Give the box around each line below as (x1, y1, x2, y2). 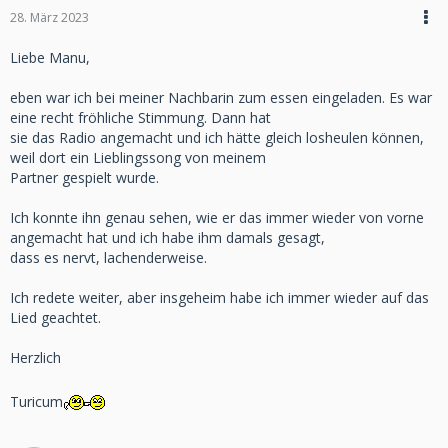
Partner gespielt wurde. (10, 168, 159, 187)
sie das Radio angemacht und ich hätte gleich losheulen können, (10, 128, 424, 147)
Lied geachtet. (10, 308, 101, 327)
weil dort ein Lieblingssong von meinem (10, 148, 266, 167)
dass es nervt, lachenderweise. (10, 248, 207, 267)
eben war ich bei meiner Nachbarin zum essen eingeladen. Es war (10, 88, 432, 107)
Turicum (10, 391, 63, 411)
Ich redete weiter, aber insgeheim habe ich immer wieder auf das (10, 288, 429, 307)
